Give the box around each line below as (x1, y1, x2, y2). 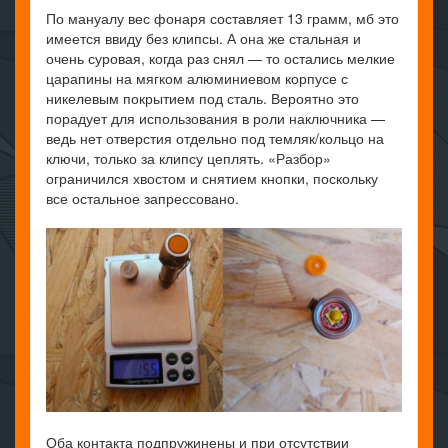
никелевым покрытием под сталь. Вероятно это (46, 87, 359, 108)
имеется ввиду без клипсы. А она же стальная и (46, 27, 361, 48)
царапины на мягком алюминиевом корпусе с (46, 67, 348, 88)
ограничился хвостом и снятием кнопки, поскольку (46, 167, 378, 188)
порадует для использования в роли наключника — (46, 107, 385, 128)
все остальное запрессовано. (46, 187, 239, 208)
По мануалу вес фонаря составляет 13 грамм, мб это (46, 7, 399, 28)
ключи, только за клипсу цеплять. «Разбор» (46, 147, 331, 168)
